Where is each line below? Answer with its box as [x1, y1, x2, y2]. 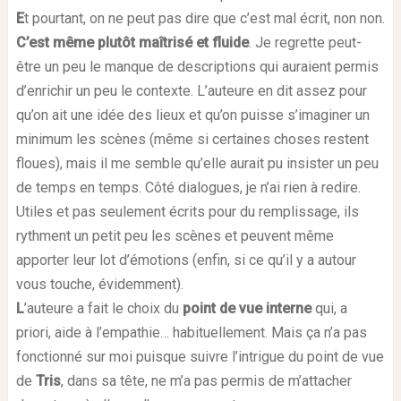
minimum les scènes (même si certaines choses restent [15, 130, 369, 148]
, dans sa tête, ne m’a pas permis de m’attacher [60, 371, 352, 389]
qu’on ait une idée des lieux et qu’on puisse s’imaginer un [15, 106, 370, 124]
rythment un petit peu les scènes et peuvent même [15, 226, 334, 244]
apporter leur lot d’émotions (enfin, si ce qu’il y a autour [15, 251, 356, 269]
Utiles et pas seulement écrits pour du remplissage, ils [15, 202, 359, 220]
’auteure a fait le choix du [23, 299, 183, 317]
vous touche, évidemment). [15, 275, 183, 293]
